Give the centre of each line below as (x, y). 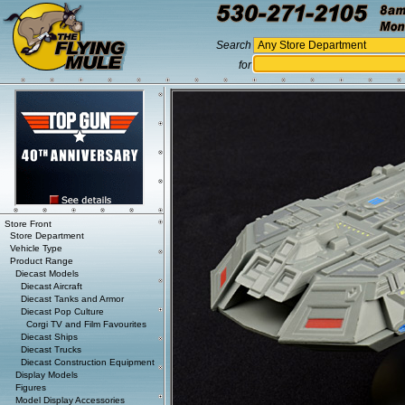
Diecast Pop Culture (62, 311)
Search (234, 45)
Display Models (47, 375)
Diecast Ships (49, 337)
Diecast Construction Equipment (88, 362)
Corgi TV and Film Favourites (86, 324)
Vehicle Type (36, 248)
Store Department (47, 235)
